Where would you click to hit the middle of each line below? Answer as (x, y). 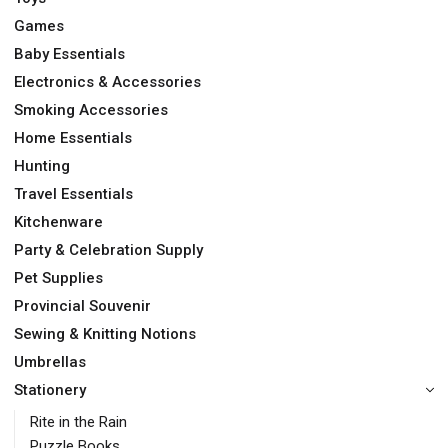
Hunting (42, 166)
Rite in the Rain (78, 422)
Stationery (50, 390)
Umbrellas (50, 362)
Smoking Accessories (91, 110)
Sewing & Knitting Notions (105, 334)
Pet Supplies (58, 278)
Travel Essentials (73, 194)
